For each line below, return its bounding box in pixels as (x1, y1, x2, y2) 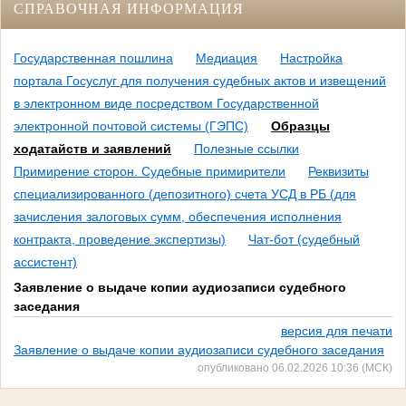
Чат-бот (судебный (248, 232, 360, 247)
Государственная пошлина (14, 51, 173, 66)
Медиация (196, 51, 257, 66)
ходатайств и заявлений (14, 141, 171, 157)
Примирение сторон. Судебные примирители (14, 164, 285, 179)
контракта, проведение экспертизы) (14, 232, 226, 247)
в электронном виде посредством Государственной (14, 96, 319, 111)
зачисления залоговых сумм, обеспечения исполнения (14, 209, 342, 225)
